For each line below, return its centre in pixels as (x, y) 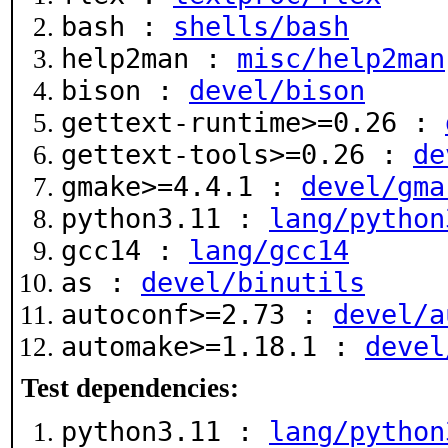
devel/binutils (253, 282)
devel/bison (277, 90)
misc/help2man (341, 58)
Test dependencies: (130, 388)
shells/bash (261, 26)
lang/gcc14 (269, 250)
